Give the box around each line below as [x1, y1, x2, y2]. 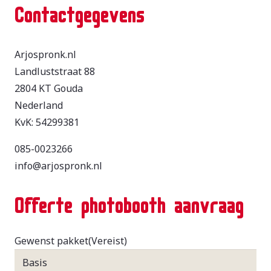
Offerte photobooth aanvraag [15, 183, 244, 219]
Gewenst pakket [15, 233, 88, 247]
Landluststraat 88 [15, 64, 95, 78]
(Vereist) [88, 233, 127, 247]
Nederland [15, 98, 63, 112]
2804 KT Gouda [15, 81, 83, 95]
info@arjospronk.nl [15, 158, 102, 172]
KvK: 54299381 [15, 115, 79, 129]
